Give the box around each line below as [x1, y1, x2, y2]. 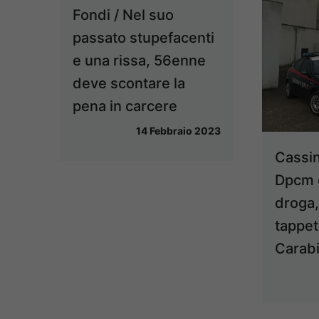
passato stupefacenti [73, 28, 214, 46]
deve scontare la [73, 74, 185, 92]
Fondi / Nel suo [73, 6, 174, 23]
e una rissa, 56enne [73, 51, 206, 69]
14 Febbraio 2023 [135, 124, 221, 137]
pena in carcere [73, 97, 177, 115]
